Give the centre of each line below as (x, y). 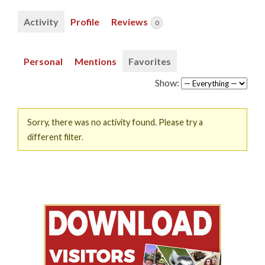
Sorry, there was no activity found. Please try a (115, 122)
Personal (43, 61)
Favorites (150, 61)
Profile (85, 21)
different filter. (55, 137)
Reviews (130, 21)
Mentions (96, 61)
